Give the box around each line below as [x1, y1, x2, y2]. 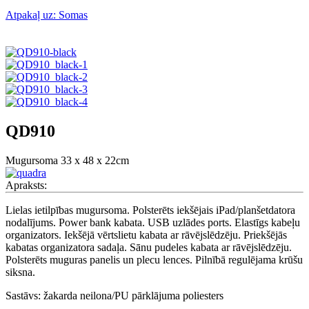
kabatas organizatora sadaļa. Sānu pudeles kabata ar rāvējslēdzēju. [6, 241, 292, 253]
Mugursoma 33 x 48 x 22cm [6, 154, 129, 166]
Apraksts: [6, 179, 47, 191]
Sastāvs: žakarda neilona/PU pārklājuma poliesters [6, 289, 223, 301]
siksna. [6, 266, 35, 278]
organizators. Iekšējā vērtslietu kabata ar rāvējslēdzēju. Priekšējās [6, 228, 287, 241]
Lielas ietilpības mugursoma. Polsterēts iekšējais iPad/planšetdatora [6, 203, 295, 216]
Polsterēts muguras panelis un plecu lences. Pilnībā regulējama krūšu [6, 253, 303, 266]
